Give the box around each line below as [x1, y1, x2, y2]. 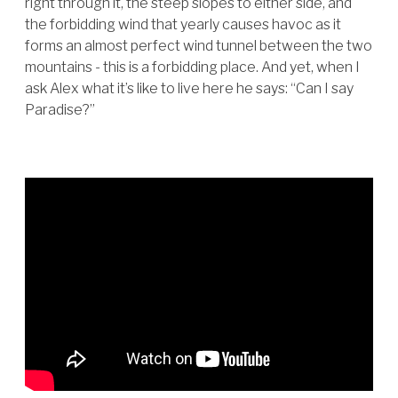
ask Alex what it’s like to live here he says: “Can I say [25, 80, 354, 97]
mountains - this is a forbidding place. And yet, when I [25, 59, 360, 76]
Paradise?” [25, 101, 98, 118]
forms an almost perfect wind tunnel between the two [25, 37, 372, 54]
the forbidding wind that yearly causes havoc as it [25, 16, 341, 33]
